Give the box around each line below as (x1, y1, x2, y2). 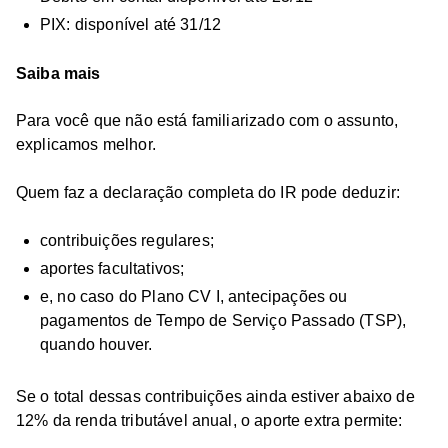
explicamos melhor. (16, 136, 156, 153)
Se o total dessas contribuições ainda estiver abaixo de (16, 388, 415, 405)
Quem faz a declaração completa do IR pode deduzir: (16, 184, 400, 201)
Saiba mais (16, 65, 101, 82)
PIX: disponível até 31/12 (40, 16, 221, 33)
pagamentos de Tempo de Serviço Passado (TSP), (40, 312, 407, 329)
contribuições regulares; (40, 232, 214, 249)
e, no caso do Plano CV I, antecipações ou (40, 288, 348, 305)
